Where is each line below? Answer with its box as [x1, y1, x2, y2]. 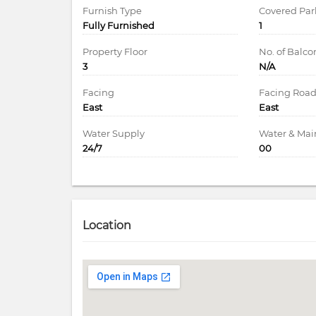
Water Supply [83, 127, 145, 139]
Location [83, 218, 131, 232]
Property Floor [83, 45, 147, 57]
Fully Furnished [83, 19, 154, 31]
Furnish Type [83, 4, 142, 16]
